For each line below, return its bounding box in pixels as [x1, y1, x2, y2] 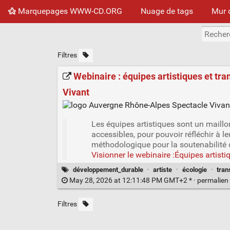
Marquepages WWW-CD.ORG [16, 6, 122, 16]
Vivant [62, 87, 89, 99]
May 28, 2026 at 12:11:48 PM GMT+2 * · [67, 176, 197, 185]
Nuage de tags [141, 6, 193, 16]
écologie [182, 165, 207, 174]
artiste [153, 165, 172, 174]
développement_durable [73, 165, 144, 174]
